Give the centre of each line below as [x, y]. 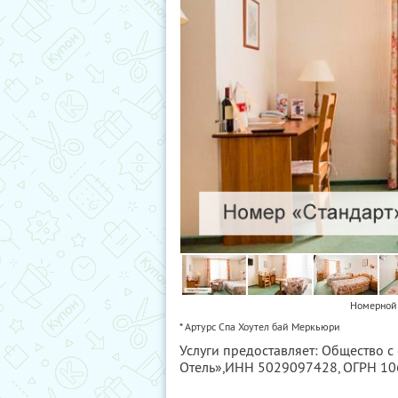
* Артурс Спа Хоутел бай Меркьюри [260, 326]
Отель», [202, 366]
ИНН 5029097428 [281, 366]
